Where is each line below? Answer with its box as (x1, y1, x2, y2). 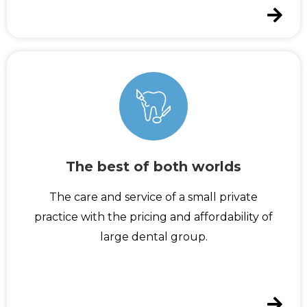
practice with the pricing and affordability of (34, 210, 273, 224)
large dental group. (99, 230, 208, 244)
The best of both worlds (66, 158, 241, 175)
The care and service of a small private (49, 191, 258, 204)
